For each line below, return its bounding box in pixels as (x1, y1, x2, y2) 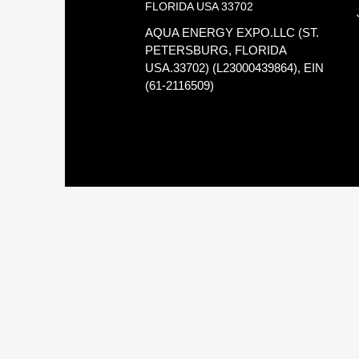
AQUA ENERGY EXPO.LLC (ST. (144, 26, 319, 39)
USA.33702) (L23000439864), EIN (144, 61, 324, 75)
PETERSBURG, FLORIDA (144, 43, 286, 57)
